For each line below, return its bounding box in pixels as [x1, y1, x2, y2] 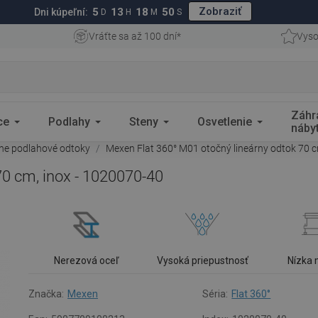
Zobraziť [199, 4, 241, 18]
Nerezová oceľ [54, 255, 119, 266]
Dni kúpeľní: [34, 6, 88, 18]
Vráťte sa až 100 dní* [88, 31, 181, 42]
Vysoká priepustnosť [156, 255, 248, 266]
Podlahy [48, 114, 90, 128]
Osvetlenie [197, 114, 252, 128]
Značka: [28, 288, 64, 300]
